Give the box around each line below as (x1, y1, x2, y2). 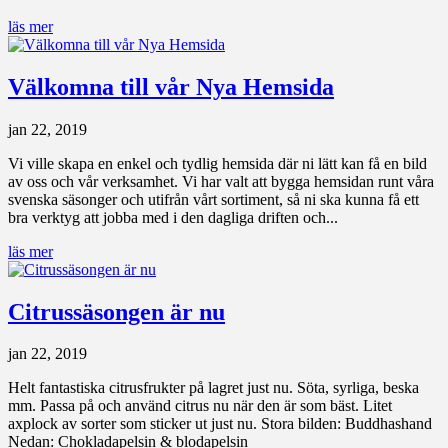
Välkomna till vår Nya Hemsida (8, 73, 334, 100)
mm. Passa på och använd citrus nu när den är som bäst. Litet (8, 397, 392, 415)
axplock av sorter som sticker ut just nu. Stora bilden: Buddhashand (8, 415, 432, 433)
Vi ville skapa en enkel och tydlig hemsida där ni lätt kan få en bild (8, 154, 427, 172)
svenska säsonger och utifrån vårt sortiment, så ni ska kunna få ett (8, 190, 419, 208)
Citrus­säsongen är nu (8, 298, 225, 325)
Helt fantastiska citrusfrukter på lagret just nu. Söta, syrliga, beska (8, 379, 419, 397)
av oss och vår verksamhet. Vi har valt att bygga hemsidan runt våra (8, 172, 434, 190)
